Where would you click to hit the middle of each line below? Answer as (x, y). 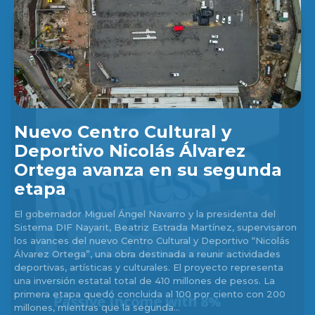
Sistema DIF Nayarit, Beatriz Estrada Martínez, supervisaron (155, 227)
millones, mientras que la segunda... (97, 308)
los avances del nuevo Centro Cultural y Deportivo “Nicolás (152, 241)
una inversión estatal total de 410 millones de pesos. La (144, 281)
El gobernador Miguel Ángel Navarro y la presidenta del (145, 214)
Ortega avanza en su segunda (148, 170)
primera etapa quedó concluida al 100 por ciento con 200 (150, 294)
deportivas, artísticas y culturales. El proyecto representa (94, 268)
